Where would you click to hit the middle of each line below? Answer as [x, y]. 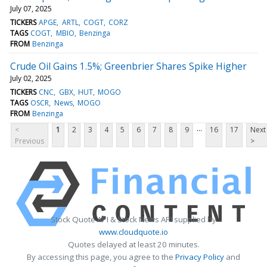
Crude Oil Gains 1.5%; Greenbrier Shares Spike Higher [128, 66]
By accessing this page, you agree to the [101, 257]
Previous [30, 141]
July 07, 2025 [31, 8]
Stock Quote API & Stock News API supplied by [133, 219]
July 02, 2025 [31, 78]
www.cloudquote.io [133, 232]
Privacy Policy [200, 257]
